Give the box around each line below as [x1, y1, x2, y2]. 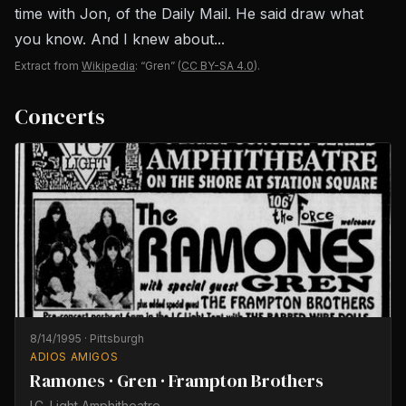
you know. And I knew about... [14, 30, 225, 48]
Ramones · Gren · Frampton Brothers [30, 368, 324, 393]
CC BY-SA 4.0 [181, 59, 254, 72]
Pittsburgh [90, 332, 144, 345]
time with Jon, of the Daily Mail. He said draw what [14, 5, 363, 23]
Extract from [14, 59, 79, 72]
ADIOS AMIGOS [30, 350, 119, 363]
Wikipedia [82, 59, 135, 72]
